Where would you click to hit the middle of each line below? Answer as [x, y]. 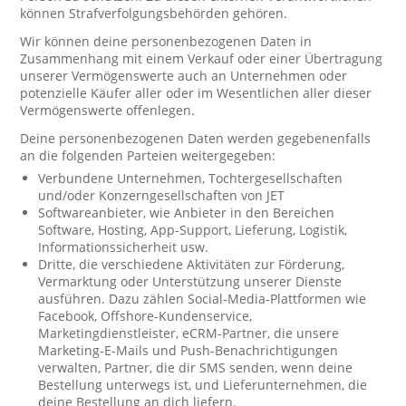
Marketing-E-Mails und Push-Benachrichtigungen [188, 350]
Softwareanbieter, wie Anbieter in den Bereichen [187, 213]
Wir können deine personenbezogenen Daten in [166, 41]
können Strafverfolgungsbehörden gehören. [154, 13]
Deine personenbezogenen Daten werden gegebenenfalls [196, 138]
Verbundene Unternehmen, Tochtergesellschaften [191, 178]
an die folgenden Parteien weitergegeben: [148, 155]
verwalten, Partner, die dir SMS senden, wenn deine [196, 367]
